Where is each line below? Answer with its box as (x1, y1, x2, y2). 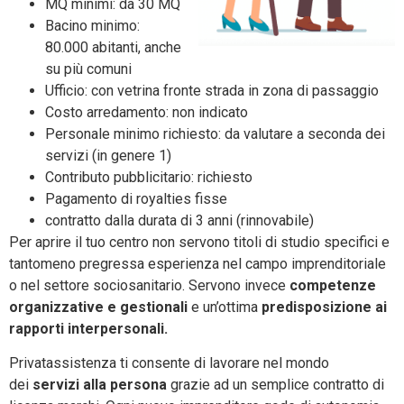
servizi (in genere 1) (45, 146, 171, 164)
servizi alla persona (32, 375, 167, 393)
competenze (289, 276, 376, 294)
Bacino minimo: (45, 16, 140, 34)
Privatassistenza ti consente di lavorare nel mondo (9, 353, 329, 372)
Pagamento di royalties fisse (45, 189, 227, 207)
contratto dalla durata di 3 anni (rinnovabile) (45, 211, 314, 229)
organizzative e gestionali (9, 298, 188, 316)
